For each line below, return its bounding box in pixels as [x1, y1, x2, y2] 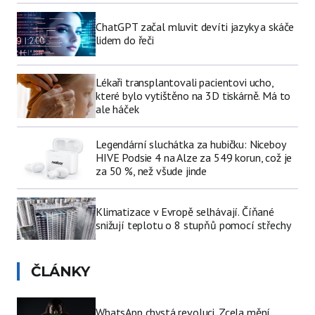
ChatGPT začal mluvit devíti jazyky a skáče [96, 20, 295, 34]
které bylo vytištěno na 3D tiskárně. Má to [96, 88, 291, 103]
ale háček [96, 101, 139, 116]
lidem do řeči [96, 33, 154, 48]
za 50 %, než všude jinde [96, 164, 207, 179]
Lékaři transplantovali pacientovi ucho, [96, 75, 274, 89]
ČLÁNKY [31, 262, 89, 280]
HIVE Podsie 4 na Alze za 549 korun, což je [96, 150, 292, 165]
